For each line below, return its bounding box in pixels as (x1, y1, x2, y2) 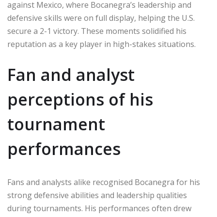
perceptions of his (7, 88, 153, 110)
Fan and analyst (7, 63, 135, 86)
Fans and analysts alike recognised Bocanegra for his (7, 177, 200, 187)
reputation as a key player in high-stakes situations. (7, 39, 196, 49)
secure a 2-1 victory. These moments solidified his (7, 26, 186, 36)
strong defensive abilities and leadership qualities (7, 190, 187, 201)
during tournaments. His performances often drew (7, 203, 191, 214)
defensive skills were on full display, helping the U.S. (7, 13, 195, 23)
